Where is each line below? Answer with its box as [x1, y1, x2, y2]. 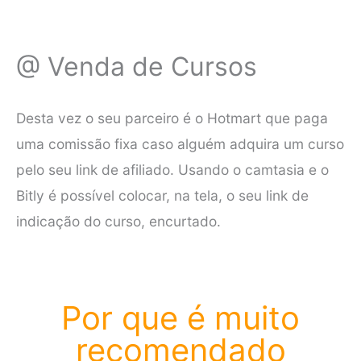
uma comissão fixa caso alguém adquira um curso [16, 135, 344, 153]
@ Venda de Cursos [16, 50, 257, 82]
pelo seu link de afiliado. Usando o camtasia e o [16, 161, 329, 179]
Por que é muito [61, 297, 300, 338]
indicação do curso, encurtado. [16, 213, 221, 230]
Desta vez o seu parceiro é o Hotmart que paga [16, 110, 328, 127]
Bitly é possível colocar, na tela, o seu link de [16, 187, 309, 205]
